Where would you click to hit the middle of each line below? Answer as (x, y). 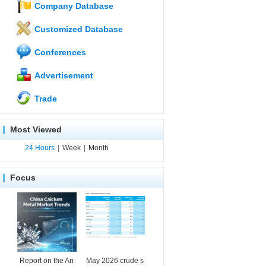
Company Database (73, 6)
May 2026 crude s (115, 261)
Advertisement (63, 75)
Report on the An (47, 261)
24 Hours (40, 148)
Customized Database (77, 29)
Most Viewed (36, 129)
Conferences (59, 52)
